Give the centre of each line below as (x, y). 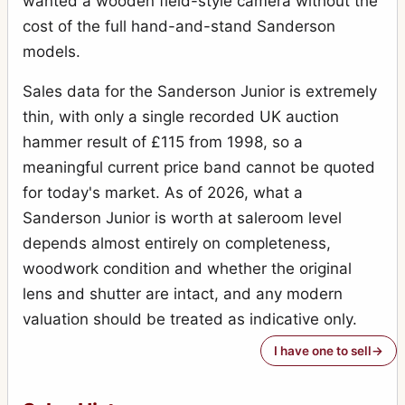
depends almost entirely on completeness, (177, 244)
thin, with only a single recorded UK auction (181, 117)
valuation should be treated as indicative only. (190, 320)
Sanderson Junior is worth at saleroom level (182, 218)
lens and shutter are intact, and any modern (183, 294)
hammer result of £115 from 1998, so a (163, 142)
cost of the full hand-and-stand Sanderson (179, 27)
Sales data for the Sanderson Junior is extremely (200, 92)
